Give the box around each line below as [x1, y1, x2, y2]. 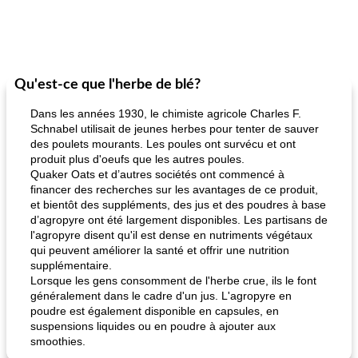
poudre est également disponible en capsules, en [30, 304, 279, 317]
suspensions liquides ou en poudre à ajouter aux [30, 320, 276, 332]
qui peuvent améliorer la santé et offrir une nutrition [30, 244, 289, 257]
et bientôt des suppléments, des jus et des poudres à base [30, 198, 326, 211]
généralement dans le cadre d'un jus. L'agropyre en [30, 289, 292, 302]
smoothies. [30, 335, 86, 348]
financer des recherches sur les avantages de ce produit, [30, 183, 318, 196]
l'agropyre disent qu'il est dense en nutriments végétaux [30, 229, 312, 241]
